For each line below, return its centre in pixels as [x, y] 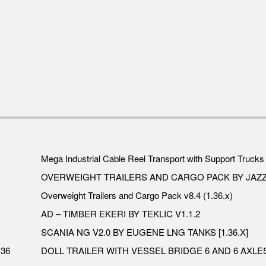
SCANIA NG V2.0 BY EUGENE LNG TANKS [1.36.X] [145, 232]
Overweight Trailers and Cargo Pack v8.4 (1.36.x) [137, 195]
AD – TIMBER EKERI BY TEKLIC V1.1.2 [121, 213]
